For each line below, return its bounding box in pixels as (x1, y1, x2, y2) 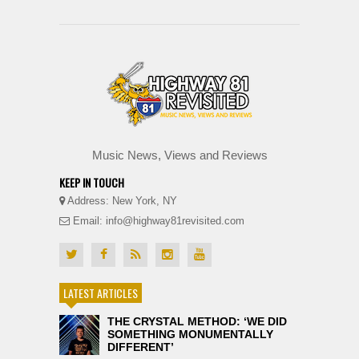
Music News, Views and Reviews (91, 147, 268, 162)
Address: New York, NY (65, 194, 177, 207)
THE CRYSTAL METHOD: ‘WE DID (107, 314, 287, 328)
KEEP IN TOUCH (59, 173, 124, 191)
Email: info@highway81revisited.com (70, 214, 244, 227)
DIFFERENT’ (107, 340, 174, 353)
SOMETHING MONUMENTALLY (107, 327, 273, 341)
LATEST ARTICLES (63, 284, 138, 301)
